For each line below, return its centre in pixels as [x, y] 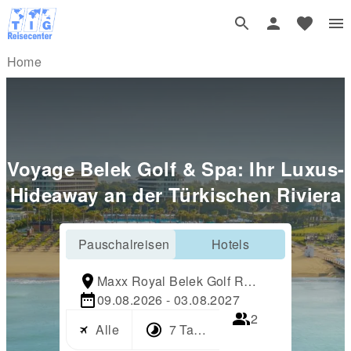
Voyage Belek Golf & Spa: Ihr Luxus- [175, 168]
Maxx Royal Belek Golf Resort [185, 280]
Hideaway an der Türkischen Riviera [175, 194]
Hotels [230, 244]
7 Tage [188, 329]
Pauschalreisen [124, 244]
